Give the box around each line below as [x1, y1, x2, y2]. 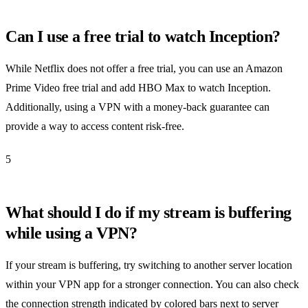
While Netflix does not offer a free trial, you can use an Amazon [5, 62, 283, 74]
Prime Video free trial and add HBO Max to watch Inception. [5, 81, 271, 93]
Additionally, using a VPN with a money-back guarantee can [5, 100, 269, 113]
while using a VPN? [5, 223, 137, 242]
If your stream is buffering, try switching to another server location [5, 258, 292, 271]
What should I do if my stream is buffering [5, 203, 291, 221]
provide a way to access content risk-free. [5, 120, 184, 132]
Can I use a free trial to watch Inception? [5, 27, 280, 45]
